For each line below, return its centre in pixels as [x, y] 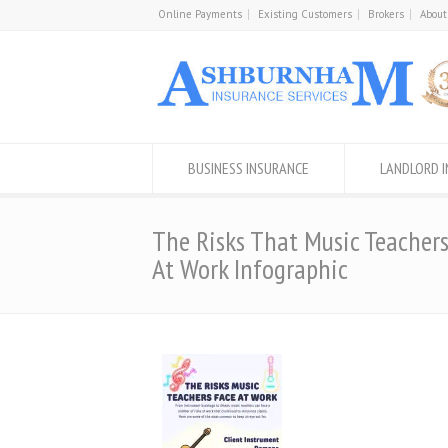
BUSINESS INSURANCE [248, 168]
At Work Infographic [250, 268]
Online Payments [200, 14]
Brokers [386, 14]
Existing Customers [305, 14]
